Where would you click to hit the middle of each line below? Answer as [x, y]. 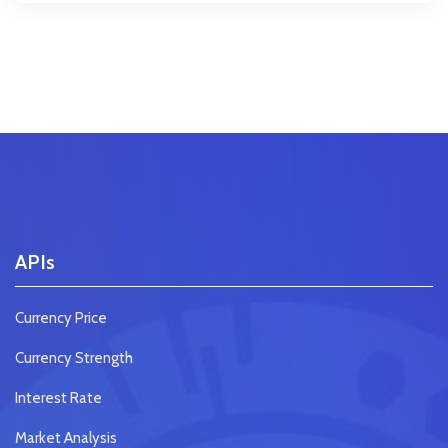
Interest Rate [58, 398]
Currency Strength [74, 358]
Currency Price [61, 318]
